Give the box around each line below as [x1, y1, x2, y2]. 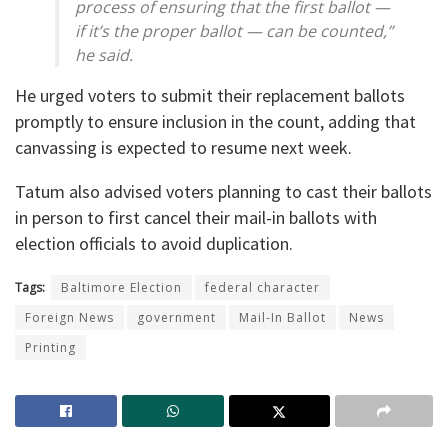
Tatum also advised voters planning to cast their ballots [15, 180, 432, 204]
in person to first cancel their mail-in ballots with [15, 206, 377, 230]
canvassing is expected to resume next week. [15, 136, 352, 160]
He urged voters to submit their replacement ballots [15, 84, 405, 108]
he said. [75, 44, 133, 67]
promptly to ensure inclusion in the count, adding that [15, 110, 416, 134]
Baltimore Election [61, 279, 182, 297]
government [137, 309, 216, 327]
